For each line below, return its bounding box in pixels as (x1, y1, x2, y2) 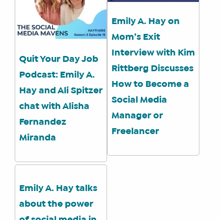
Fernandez (19, 118, 66, 126)
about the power (19, 200, 93, 209)
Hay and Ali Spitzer (19, 86, 103, 95)
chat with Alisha (19, 102, 89, 110)
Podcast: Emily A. (19, 71, 95, 79)
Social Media (111, 96, 167, 104)
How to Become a (111, 80, 190, 88)
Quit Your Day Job (19, 55, 98, 63)
